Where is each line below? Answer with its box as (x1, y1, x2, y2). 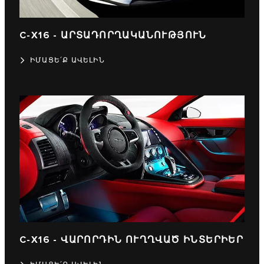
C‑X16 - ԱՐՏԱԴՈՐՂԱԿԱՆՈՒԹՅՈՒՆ (19, 30, 207, 42)
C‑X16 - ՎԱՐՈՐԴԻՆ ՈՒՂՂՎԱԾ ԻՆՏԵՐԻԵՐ (19, 235, 244, 246)
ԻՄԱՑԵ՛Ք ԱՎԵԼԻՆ (30, 56, 105, 65)
